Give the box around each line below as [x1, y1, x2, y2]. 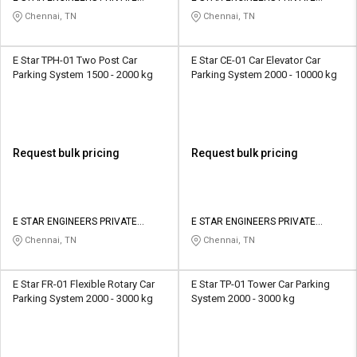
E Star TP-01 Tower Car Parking [191, 277, 330, 290]
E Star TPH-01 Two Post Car [13, 53, 137, 66]
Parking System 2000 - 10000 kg [191, 68, 337, 80]
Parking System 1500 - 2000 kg [13, 68, 153, 80]
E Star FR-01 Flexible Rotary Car [13, 277, 108, 290]
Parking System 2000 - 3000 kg [13, 292, 153, 304]
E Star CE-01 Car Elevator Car [191, 53, 320, 66]
